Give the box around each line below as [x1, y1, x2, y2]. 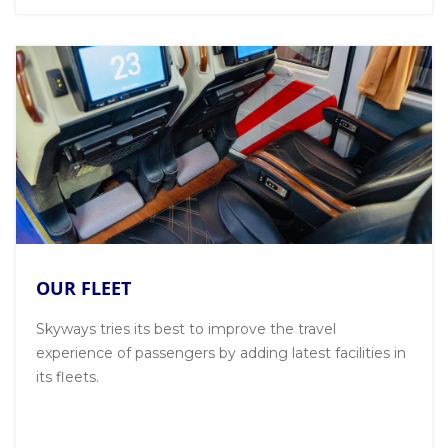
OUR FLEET [36, 276, 131, 301]
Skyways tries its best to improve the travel [36, 320, 336, 339]
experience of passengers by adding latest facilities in [36, 344, 406, 363]
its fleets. [36, 368, 99, 387]
